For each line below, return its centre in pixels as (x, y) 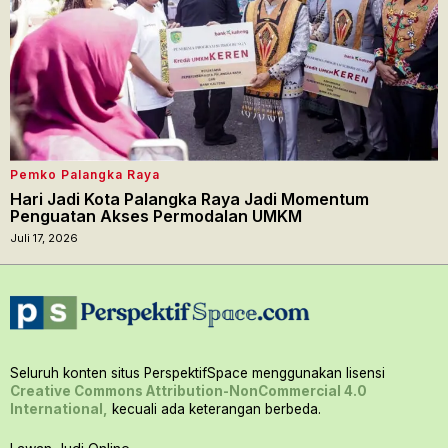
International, (59, 408)
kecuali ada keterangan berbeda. (214, 408)
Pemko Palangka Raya (85, 174)
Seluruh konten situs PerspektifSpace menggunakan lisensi (197, 372)
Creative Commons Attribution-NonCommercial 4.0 (188, 390)
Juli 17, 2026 (44, 237)
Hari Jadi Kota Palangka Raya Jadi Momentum (189, 198)
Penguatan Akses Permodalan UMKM (156, 215)
